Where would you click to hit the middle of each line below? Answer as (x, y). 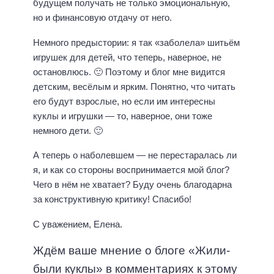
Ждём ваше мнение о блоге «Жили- (131, 251)
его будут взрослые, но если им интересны (124, 101)
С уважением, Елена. (78, 224)
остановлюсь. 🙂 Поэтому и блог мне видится (129, 72)
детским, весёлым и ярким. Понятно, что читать (134, 86)
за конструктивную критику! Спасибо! (112, 199)
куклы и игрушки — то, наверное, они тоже (123, 116)
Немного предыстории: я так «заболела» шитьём (136, 42)
